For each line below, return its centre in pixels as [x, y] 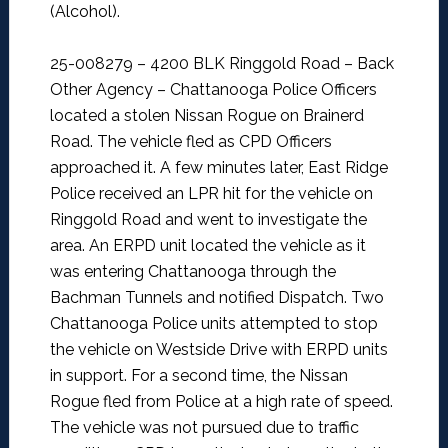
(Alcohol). [84, 12]
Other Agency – [109, 90]
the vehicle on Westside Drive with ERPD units [218, 350]
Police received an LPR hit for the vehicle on [211, 194]
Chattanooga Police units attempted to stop [213, 324]
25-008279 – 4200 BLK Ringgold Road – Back [221, 64]
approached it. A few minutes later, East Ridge [218, 168]
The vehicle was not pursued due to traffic [204, 428]
